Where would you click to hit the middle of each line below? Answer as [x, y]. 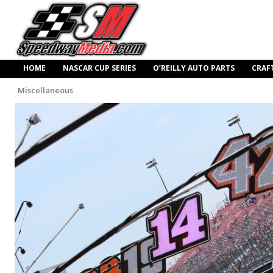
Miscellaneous [45, 90]
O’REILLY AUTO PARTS [194, 68]
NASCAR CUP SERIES [99, 68]
